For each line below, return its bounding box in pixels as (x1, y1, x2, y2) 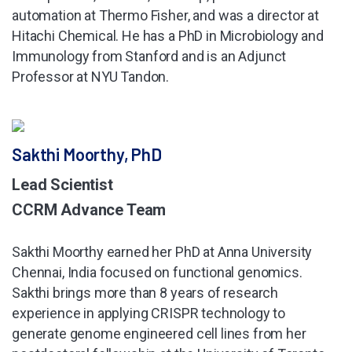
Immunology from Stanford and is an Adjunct (12, 48, 287, 65)
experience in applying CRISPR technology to (12, 305, 286, 322)
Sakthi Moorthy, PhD (12, 144, 162, 165)
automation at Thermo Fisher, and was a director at (12, 7, 319, 24)
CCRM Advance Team (12, 200, 167, 220)
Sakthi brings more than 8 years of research (12, 284, 279, 302)
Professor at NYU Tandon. (12, 68, 170, 86)
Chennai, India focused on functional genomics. (12, 264, 302, 281)
